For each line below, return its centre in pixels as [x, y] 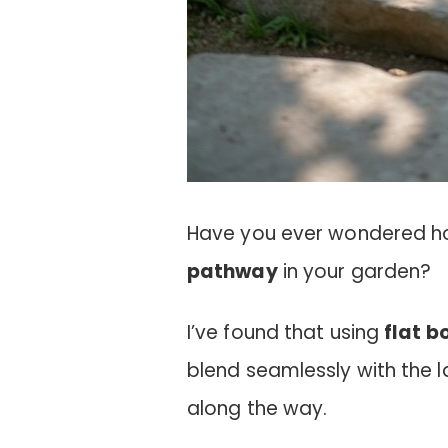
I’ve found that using [285, 332]
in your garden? [354, 272]
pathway [232, 272]
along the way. [257, 408]
